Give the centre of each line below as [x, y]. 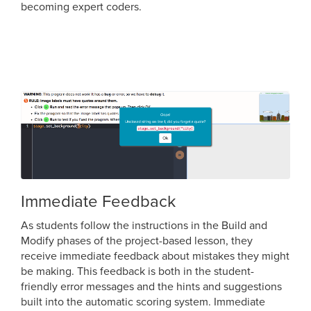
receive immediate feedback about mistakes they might [155, 256]
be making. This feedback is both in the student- [137, 271]
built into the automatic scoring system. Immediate [143, 302]
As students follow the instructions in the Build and [144, 225]
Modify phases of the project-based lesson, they [137, 241]
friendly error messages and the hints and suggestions [151, 286]
